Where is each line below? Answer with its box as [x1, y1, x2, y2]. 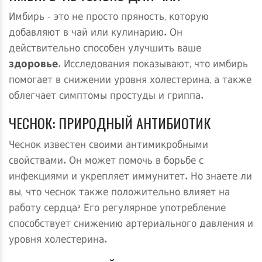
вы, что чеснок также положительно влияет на [9, 184, 230, 202]
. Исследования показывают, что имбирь [58, 56, 248, 74]
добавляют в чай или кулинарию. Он [9, 25, 182, 43]
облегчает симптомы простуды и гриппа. [9, 88, 204, 106]
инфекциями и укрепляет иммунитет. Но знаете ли [9, 168, 252, 187]
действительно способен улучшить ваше [9, 40, 201, 58]
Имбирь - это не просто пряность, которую [9, 9, 209, 27]
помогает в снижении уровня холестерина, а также [9, 72, 251, 90]
